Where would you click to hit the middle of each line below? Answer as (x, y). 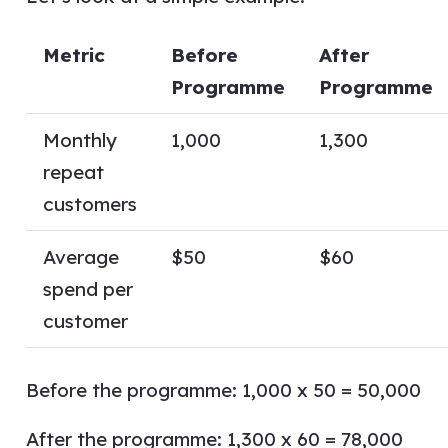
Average (80, 257)
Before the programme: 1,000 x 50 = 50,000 (223, 389)
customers (89, 204)
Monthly (79, 140)
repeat (73, 172)
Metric (73, 55)
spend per (87, 289)
